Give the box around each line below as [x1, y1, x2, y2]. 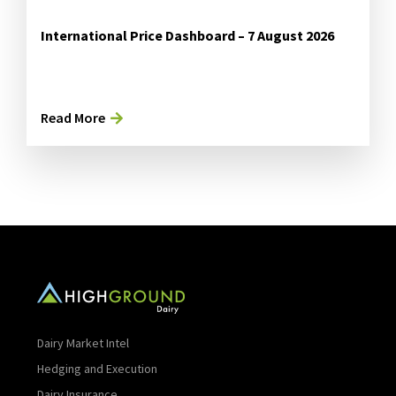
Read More [41, 108, 105, 126]
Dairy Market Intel [37, 334, 129, 351]
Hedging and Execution [37, 360, 157, 377]
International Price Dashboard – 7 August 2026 [41, 26, 334, 44]
